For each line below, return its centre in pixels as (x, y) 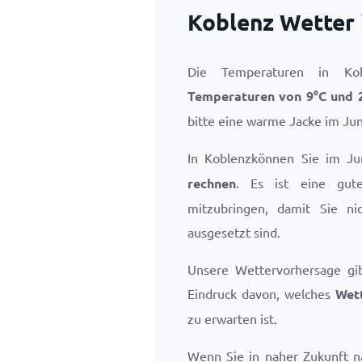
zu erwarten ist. (232, 318)
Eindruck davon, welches (261, 293)
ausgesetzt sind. (234, 232)
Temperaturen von (247, 96)
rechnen (212, 183)
